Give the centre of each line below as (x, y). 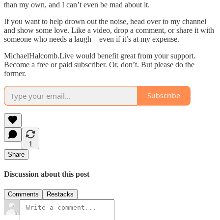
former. (15, 73)
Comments (23, 194)
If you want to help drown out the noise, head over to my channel (105, 21)
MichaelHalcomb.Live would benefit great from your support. (100, 55)
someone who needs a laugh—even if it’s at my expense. (92, 39)
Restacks (60, 194)
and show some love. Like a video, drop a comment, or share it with (109, 30)
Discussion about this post (47, 174)
